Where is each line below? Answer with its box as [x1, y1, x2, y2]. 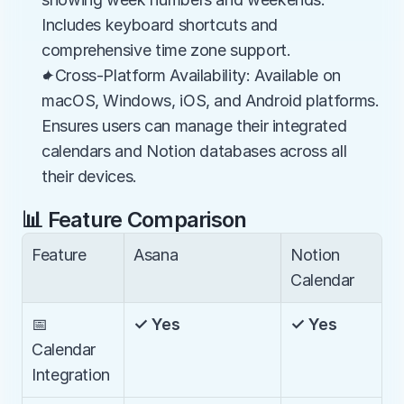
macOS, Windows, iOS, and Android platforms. [41, 91, 380, 110]
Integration [32, 365, 111, 384]
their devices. [41, 167, 137, 186]
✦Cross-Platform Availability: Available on [41, 66, 341, 85]
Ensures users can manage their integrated [41, 116, 347, 135]
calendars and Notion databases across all [41, 142, 347, 161]
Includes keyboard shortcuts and [41, 15, 278, 34]
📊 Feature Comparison [22, 207, 247, 233]
